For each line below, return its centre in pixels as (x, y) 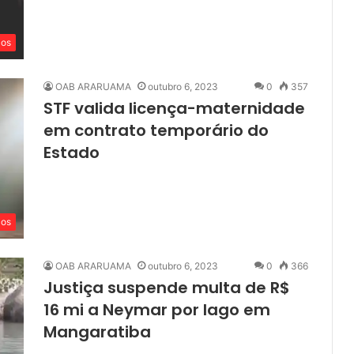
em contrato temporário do (156, 130)
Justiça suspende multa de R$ (167, 287)
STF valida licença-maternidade (174, 108)
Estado (72, 152)
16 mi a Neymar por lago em (157, 309)
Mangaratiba (97, 331)
